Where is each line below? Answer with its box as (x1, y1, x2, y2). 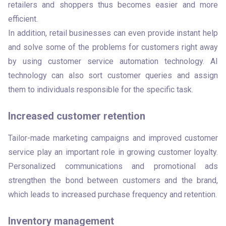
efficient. (8, 14, 40, 24)
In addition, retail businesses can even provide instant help (8, 28, 218, 38)
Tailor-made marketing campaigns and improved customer (8, 133, 218, 143)
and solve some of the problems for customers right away (8, 42, 218, 52)
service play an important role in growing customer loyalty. (8, 147, 218, 157)
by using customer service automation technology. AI (8, 56, 218, 66)
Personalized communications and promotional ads (8, 161, 218, 171)
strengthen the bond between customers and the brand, (8, 176, 218, 185)
